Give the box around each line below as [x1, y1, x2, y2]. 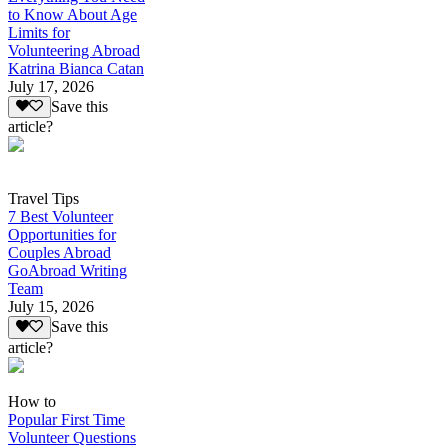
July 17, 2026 [8, 77, 94, 95]
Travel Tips [8, 190, 79, 208]
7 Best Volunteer [8, 208, 113, 226]
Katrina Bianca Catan [8, 59, 144, 77]
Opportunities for [8, 226, 116, 244]
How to [8, 392, 56, 410]
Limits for [8, 23, 70, 41]
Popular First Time [8, 410, 125, 428]
